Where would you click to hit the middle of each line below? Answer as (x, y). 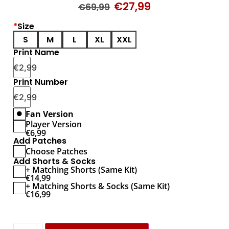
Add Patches (41, 141)
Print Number (41, 82)
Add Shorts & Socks (54, 162)
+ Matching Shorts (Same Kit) (81, 170)
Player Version (54, 124)
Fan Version (50, 114)
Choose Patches (56, 152)
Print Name (36, 53)
